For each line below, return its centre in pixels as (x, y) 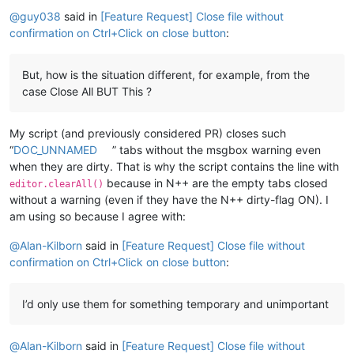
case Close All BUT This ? (87, 91)
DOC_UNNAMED (55, 149)
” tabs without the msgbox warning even (217, 149)
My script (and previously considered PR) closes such (148, 133)
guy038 (40, 16)
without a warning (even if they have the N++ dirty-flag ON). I (169, 199)
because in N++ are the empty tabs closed (216, 183)
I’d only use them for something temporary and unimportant (175, 303)
